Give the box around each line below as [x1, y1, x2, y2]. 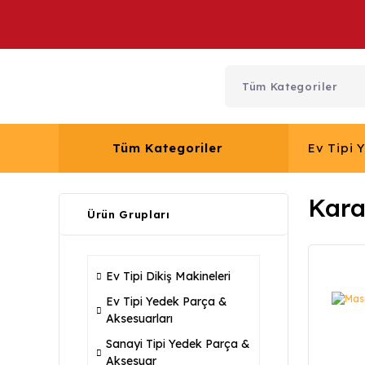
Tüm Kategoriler [112, 140, 223, 156]
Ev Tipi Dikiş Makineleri [106, 269, 231, 284]
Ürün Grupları [87, 208, 170, 221]
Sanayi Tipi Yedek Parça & [106, 336, 250, 351]
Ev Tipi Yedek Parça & [106, 294, 227, 309]
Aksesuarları [106, 311, 173, 326]
